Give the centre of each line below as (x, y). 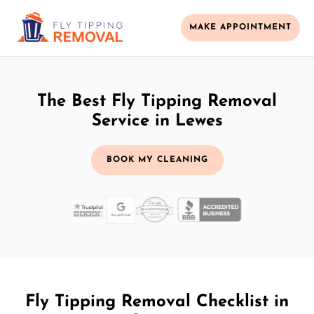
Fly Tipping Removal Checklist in (157, 302)
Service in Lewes (157, 121)
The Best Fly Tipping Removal (157, 101)
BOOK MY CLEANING (157, 159)
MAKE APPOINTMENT (240, 28)
